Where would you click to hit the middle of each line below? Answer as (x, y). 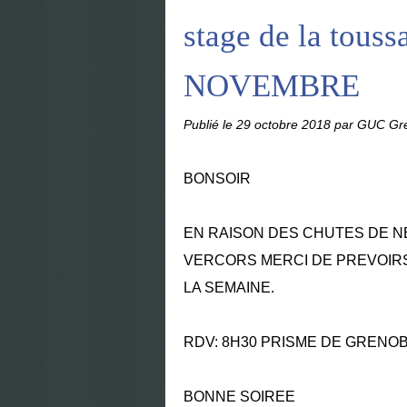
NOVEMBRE (272, 86)
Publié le (210, 124)
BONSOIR (219, 179)
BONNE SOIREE (241, 397)
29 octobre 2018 (285, 124)
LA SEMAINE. (231, 288)
